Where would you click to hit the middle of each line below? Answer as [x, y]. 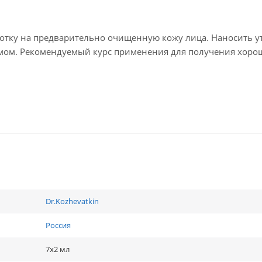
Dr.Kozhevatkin [72, 201]
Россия [58, 225]
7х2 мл [58, 249]
